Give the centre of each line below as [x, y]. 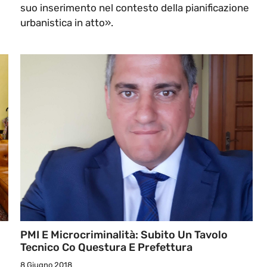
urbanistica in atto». [67, 23]
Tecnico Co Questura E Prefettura [106, 248]
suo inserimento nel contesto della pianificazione [135, 8]
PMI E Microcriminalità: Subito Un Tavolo [124, 235]
